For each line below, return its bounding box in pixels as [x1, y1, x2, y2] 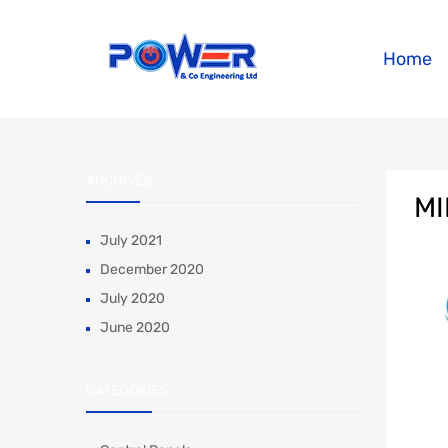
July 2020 [100, 290, 165, 308]
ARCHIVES [86, 172, 153, 190]
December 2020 [100, 261, 204, 279]
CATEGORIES [86, 382, 168, 400]
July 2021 [100, 232, 162, 250]
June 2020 [100, 319, 170, 337]
